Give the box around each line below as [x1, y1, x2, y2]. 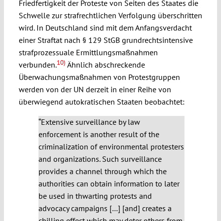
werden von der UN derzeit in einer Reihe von [18, 84, 171, 95]
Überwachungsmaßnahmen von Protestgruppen [18, 72, 180, 82]
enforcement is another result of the [38, 129, 159, 140]
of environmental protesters [90, 142, 184, 152]
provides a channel [38, 166, 103, 177]
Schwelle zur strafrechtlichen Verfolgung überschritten [18, 10, 202, 21]
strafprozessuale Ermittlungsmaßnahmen [18, 47, 158, 58]
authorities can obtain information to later [38, 179, 180, 189]
